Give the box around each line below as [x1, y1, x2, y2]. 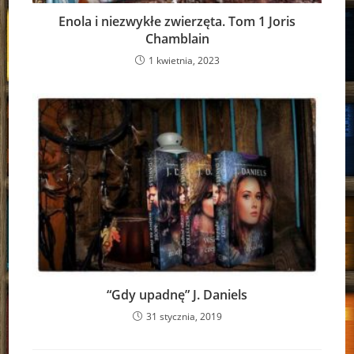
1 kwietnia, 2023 [148, 53, 220, 67]
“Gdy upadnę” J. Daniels [107, 286, 247, 304]
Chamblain [145, 29, 209, 47]
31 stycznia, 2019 [145, 310, 222, 324]
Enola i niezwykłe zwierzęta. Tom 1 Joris [58, 12, 296, 30]
